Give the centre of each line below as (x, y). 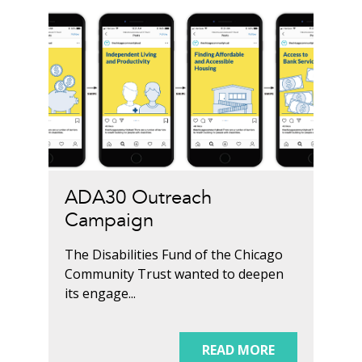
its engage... (100, 294)
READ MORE (239, 350)
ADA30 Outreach (138, 198)
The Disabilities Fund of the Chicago (173, 255)
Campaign (109, 221)
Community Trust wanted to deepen (174, 274)
